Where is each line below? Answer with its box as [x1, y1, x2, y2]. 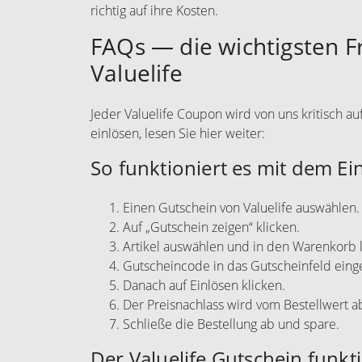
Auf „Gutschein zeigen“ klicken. [123, 218, 300, 236]
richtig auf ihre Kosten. [90, 2, 218, 19]
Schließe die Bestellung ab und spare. [123, 315, 339, 333]
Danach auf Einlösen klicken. [123, 276, 285, 294]
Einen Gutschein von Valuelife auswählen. [123, 199, 360, 217]
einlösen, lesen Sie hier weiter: [90, 124, 265, 142]
